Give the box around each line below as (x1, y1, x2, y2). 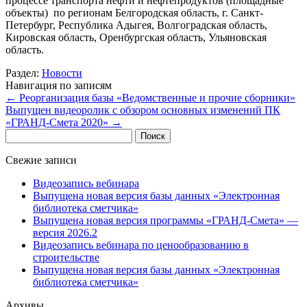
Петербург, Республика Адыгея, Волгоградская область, (5, 19, 267, 31)
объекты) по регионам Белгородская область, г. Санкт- (5, 6, 263, 19)
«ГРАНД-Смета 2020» (5, 116, 111, 128)
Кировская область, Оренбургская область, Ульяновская (5, 31, 267, 43)
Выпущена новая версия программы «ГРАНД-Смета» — (33, 214, 298, 226)
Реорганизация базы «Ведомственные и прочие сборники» (16, 91, 295, 103)
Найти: (5, 127, 38, 140)
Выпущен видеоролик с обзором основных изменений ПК (5, 103, 280, 116)
